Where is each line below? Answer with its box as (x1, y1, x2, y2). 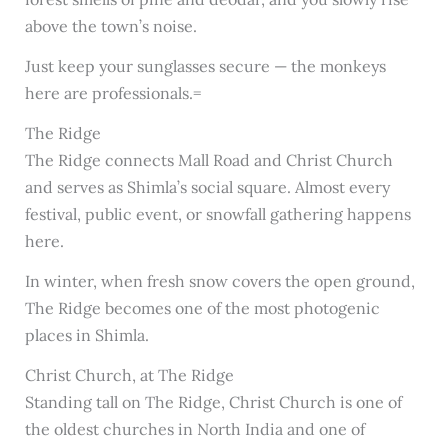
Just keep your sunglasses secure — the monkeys (24, 56, 386, 77)
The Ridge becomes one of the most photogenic (24, 297, 380, 318)
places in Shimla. (24, 324, 149, 345)
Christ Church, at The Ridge (24, 364, 234, 385)
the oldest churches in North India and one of (24, 418, 365, 439)
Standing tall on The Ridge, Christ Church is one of (24, 391, 402, 412)
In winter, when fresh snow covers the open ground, (24, 270, 415, 291)
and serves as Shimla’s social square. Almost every (24, 177, 390, 198)
